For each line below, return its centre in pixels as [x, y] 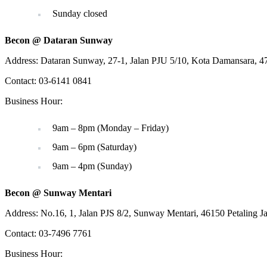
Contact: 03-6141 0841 [48, 81]
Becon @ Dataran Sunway [59, 41]
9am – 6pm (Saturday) [94, 147]
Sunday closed [80, 14]
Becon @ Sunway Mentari [58, 193]
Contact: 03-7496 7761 [48, 234]
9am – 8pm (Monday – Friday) [111, 128]
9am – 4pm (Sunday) [92, 166]
